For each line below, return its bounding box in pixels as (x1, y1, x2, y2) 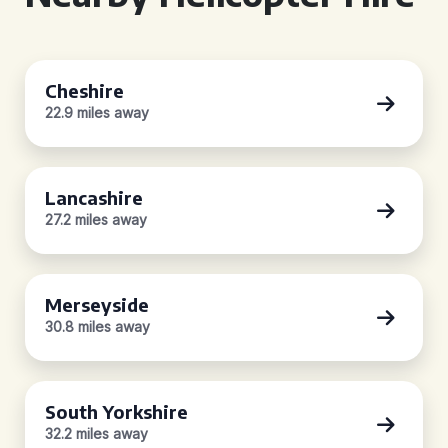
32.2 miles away (45, 425, 148, 442)
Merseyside (45, 293, 149, 316)
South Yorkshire (45, 400, 188, 423)
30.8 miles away (45, 318, 150, 335)
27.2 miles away (45, 211, 147, 228)
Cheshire (45, 79, 124, 102)
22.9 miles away (45, 104, 149, 121)
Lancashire (45, 186, 143, 209)
